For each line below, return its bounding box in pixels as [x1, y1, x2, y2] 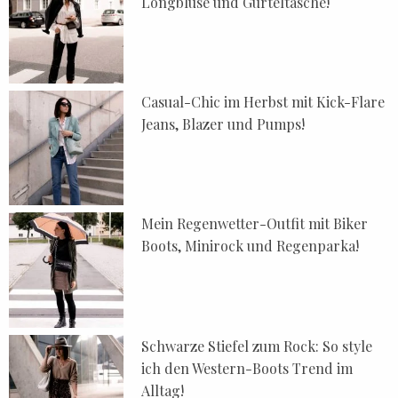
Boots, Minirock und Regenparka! [141, 236, 360, 256]
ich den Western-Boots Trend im [141, 358, 354, 378]
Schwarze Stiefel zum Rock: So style [141, 336, 373, 355]
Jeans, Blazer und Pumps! [141, 114, 306, 133]
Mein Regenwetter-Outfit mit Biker [141, 214, 369, 234]
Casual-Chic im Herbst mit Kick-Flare [141, 92, 386, 111]
